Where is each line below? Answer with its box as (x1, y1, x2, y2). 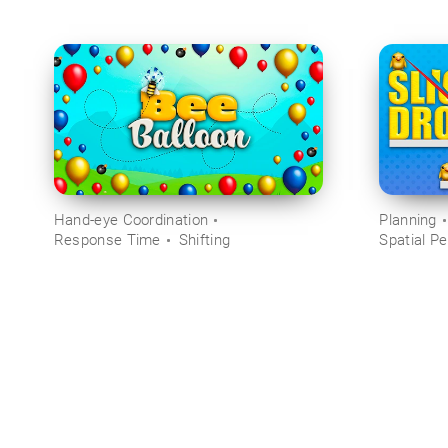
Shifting (178, 230, 231, 249)
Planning (379, 210, 437, 229)
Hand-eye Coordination (53, 210, 209, 229)
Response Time (53, 230, 161, 249)
